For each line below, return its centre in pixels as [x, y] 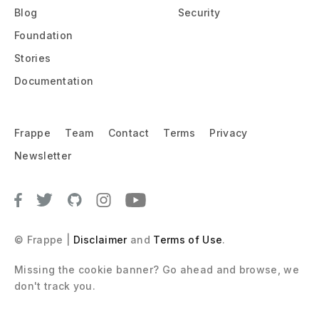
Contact [129, 132]
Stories [33, 58]
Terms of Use [188, 240]
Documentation [54, 80]
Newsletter [43, 155]
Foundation [44, 35]
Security [199, 12]
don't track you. [55, 286]
